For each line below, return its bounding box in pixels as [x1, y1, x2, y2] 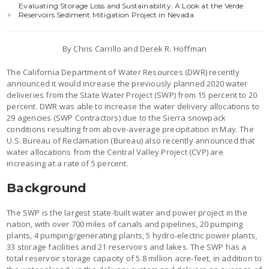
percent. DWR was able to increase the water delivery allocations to [7, 100, 260, 112]
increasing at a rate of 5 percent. [7, 157, 128, 169]
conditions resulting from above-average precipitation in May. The [7, 123, 254, 134]
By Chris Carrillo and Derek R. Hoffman [62, 43, 207, 54]
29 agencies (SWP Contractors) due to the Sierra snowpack [7, 112, 226, 123]
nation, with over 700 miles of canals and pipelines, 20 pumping [7, 218, 243, 229]
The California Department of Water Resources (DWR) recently [7, 66, 240, 77]
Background [7, 180, 86, 195]
